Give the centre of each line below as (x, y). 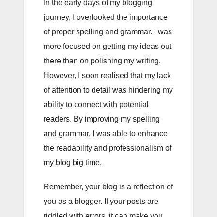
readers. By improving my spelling (102, 119)
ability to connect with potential (96, 104)
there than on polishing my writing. (102, 61)
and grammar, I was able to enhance (106, 133)
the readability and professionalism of (108, 148)
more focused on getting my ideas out (108, 46)
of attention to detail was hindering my (108, 90)
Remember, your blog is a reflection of (108, 186)
